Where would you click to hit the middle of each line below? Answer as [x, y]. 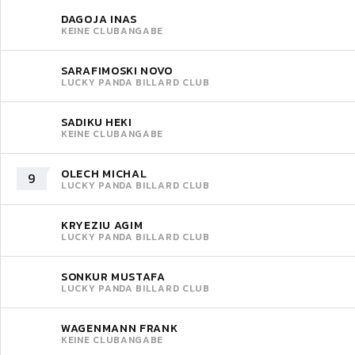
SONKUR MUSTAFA [113, 277]
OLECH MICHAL [104, 174]
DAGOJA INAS [99, 19]
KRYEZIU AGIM [102, 225]
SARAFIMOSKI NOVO [117, 71]
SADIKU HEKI [97, 122]
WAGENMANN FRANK [120, 328]
